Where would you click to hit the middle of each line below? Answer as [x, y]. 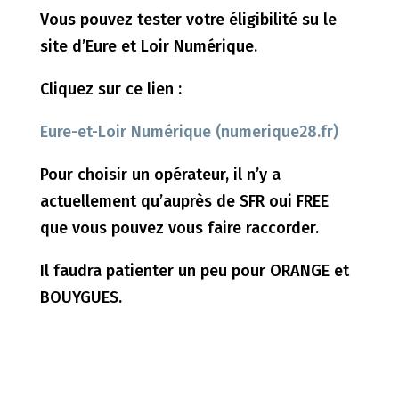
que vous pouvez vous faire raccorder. [179, 228]
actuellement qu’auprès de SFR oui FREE [184, 201]
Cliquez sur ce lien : [110, 89]
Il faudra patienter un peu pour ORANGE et [194, 271]
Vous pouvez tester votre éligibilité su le [188, 20]
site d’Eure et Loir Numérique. [148, 46]
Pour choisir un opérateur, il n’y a [160, 175]
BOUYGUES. [81, 297]
